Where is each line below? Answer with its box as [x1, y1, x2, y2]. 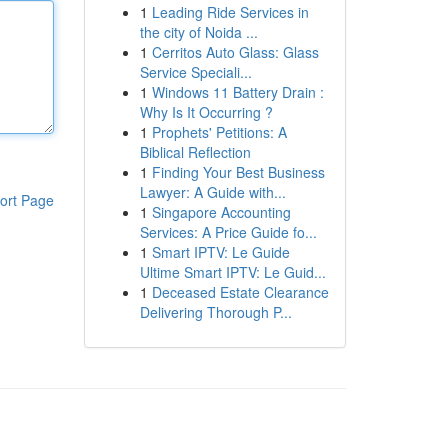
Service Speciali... [139, 62, 252, 82]
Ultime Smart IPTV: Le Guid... [139, 262, 326, 282]
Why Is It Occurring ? [139, 102, 273, 122]
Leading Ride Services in [151, 2, 309, 22]
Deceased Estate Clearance [151, 282, 329, 302]
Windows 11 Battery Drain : [151, 82, 324, 102]
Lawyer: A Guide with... [139, 182, 286, 202]
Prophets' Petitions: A [151, 122, 287, 142]
